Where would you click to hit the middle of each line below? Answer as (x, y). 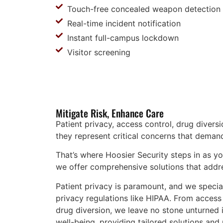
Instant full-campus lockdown (123, 38)
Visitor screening (99, 52)
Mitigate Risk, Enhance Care (110, 113)
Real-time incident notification (124, 23)
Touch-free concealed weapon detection (144, 9)
